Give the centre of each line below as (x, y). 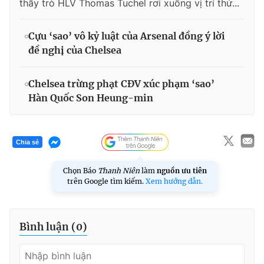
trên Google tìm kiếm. (106, 181)
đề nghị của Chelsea (75, 50)
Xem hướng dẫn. (174, 181)
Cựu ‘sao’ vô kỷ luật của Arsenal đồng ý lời (127, 36)
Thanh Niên (119, 170)
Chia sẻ (27, 142)
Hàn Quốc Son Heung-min (91, 98)
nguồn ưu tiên (182, 170)
